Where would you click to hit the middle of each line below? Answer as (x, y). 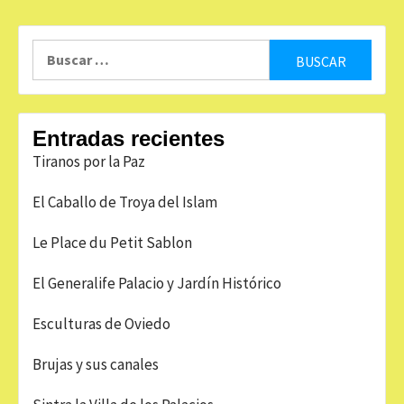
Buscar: (56, 50)
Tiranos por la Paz (89, 161)
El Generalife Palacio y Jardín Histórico (157, 283)
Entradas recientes (129, 138)
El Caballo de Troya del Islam (125, 202)
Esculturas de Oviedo (101, 324)
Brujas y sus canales (96, 364)
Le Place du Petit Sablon (112, 243)
